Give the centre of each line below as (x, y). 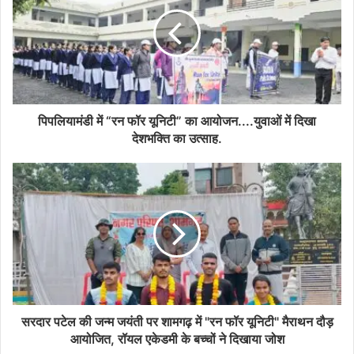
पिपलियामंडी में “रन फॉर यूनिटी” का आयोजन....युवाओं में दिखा (177, 121)
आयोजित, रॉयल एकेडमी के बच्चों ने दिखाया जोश (177, 339)
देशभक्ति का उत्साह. (177, 138)
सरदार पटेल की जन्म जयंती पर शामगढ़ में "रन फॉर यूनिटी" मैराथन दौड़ (177, 321)
